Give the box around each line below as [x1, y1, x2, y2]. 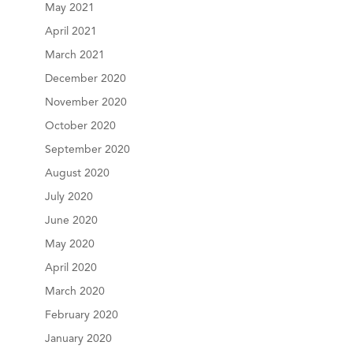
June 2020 [44, 215, 98, 226]
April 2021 [44, 26, 97, 37]
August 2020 [44, 168, 110, 179]
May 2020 [44, 239, 95, 250]
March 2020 [44, 286, 105, 297]
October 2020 [44, 121, 116, 132]
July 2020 [44, 191, 93, 203]
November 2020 [44, 97, 127, 108]
